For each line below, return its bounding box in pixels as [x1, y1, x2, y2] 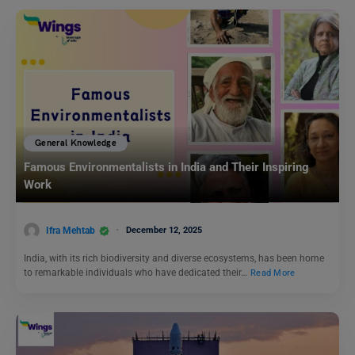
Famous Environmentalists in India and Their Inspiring [24, 160, 309, 175]
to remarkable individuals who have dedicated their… [24, 267, 250, 279]
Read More [250, 268, 296, 279]
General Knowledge [35, 138, 116, 149]
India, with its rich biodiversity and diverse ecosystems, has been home [24, 253, 324, 265]
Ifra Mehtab [46, 224, 95, 236]
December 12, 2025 [126, 224, 202, 235]
